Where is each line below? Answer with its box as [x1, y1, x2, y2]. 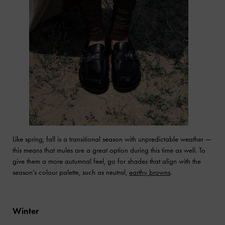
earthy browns [129, 168, 170, 177]
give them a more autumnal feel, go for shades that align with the [13, 157, 201, 166]
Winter [13, 205, 39, 217]
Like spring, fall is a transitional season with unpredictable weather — [13, 135, 211, 144]
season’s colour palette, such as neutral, [13, 168, 129, 177]
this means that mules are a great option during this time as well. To [13, 146, 205, 155]
